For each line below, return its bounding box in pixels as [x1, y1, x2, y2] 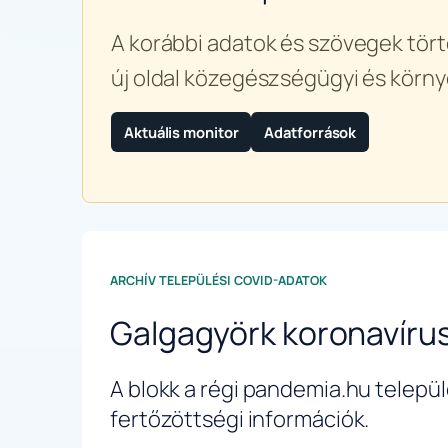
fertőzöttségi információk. [110, 404, 370, 435]
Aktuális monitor [124, 122, 239, 143]
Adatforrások [264, 122, 357, 143]
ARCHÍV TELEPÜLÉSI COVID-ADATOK [110, 271, 327, 289]
